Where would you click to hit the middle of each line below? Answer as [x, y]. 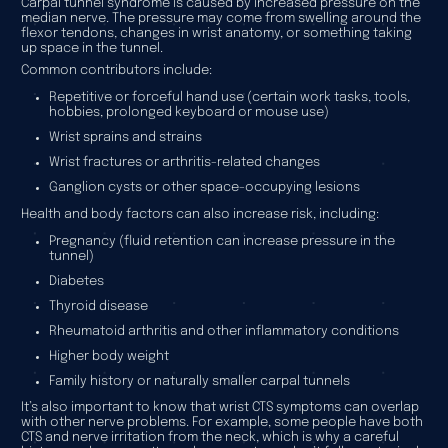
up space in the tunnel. [91, 48]
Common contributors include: [116, 70]
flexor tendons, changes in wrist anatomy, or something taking [216, 33]
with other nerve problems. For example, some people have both [221, 423]
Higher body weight [108, 356]
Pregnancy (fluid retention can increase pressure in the [221, 241]
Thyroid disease [98, 306]
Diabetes [76, 281]
